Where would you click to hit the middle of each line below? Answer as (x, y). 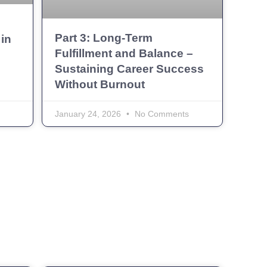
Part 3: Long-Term (103, 38)
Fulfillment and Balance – (124, 53)
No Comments (160, 114)
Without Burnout (100, 84)
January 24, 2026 (89, 114)
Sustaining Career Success (129, 69)
